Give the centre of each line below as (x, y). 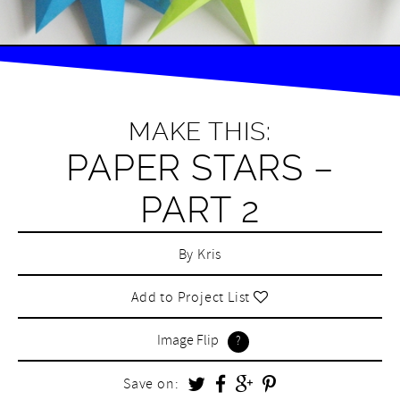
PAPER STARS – (200, 169)
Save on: (151, 386)
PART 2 (200, 211)
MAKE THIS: (200, 132)
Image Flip (187, 342)
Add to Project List (193, 300)
